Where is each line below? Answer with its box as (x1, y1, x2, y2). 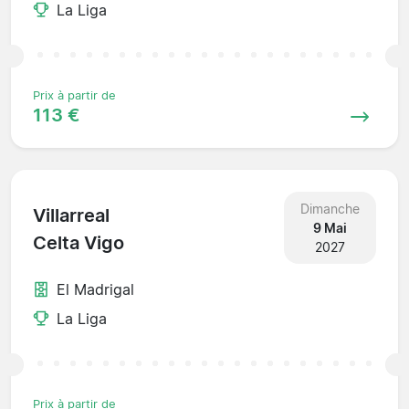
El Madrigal (57, 279, 134, 299)
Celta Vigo (33, 232, 124, 255)
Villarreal (33, 204, 110, 227)
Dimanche (299, 200, 360, 216)
